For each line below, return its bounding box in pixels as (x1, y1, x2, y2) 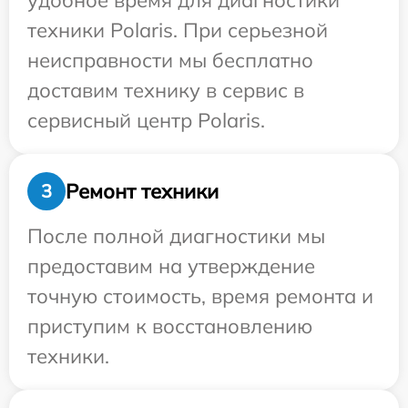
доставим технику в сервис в (27, 77, 304, 103)
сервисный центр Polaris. (27, 107, 265, 133)
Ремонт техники (66, 178, 219, 204)
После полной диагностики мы (27, 223, 325, 249)
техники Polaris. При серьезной (27, 17, 328, 43)
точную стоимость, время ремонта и (27, 283, 373, 309)
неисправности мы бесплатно (27, 47, 313, 73)
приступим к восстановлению (27, 313, 312, 339)
